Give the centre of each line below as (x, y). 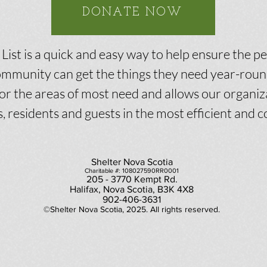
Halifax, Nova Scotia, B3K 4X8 (132, 189)
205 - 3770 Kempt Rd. (132, 179)
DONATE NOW (132, 12)
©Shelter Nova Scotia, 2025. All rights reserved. (132, 209)
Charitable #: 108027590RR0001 (132, 170)
